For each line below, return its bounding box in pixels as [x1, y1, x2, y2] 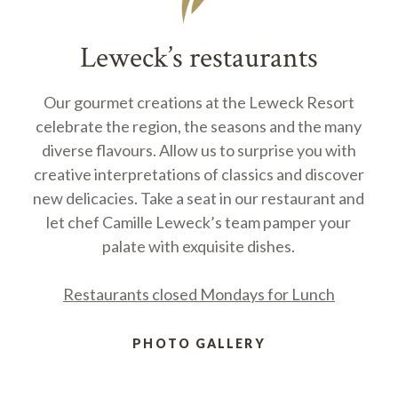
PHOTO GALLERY [132, 336, 266, 352]
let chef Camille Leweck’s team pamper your [46, 212, 352, 233]
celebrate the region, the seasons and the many [36, 116, 362, 137]
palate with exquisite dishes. [102, 236, 296, 257]
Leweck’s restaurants [79, 39, 318, 77]
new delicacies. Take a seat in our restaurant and [33, 188, 365, 209]
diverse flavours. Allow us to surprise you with [41, 140, 356, 161]
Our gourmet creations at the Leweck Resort [43, 92, 354, 113]
